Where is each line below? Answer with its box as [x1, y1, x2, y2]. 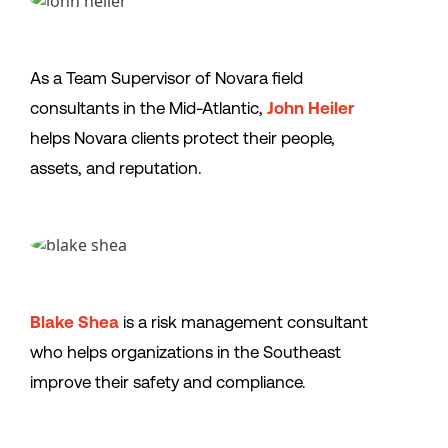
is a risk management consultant [119, 312, 368, 333]
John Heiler [267, 98, 354, 119]
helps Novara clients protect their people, [30, 128, 335, 149]
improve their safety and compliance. [30, 372, 306, 393]
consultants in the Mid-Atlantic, [30, 98, 267, 119]
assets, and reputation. [30, 158, 202, 179]
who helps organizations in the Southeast [30, 342, 341, 363]
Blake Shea [30, 312, 119, 333]
